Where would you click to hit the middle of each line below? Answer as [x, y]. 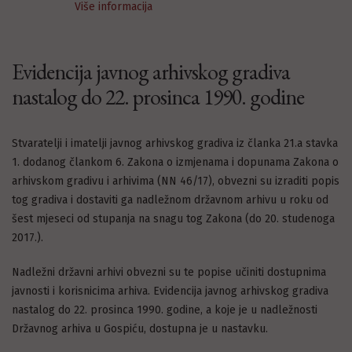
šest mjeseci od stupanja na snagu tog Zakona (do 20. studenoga [173, 219]
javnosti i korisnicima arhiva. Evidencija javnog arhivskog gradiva [170, 291]
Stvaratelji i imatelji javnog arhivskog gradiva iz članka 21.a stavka [175, 143]
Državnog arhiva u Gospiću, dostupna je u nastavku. [140, 329]
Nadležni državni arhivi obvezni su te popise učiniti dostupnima [169, 272]
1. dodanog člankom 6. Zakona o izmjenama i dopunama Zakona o [175, 162]
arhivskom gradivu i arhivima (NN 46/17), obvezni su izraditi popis [176, 181]
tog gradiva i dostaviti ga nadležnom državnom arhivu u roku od [170, 200]
